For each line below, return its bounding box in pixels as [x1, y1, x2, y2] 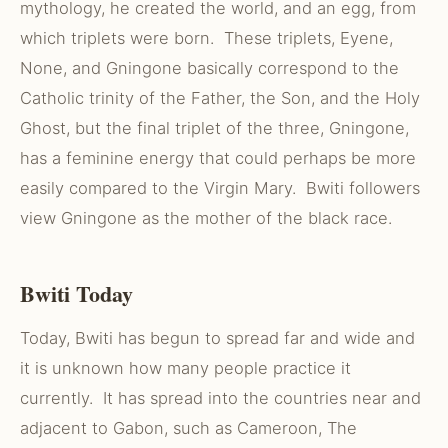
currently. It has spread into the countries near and [20, 388, 421, 408]
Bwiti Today [20, 277, 133, 310]
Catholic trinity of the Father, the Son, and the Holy [20, 88, 420, 108]
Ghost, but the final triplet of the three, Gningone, [20, 118, 409, 138]
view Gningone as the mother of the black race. [20, 208, 392, 228]
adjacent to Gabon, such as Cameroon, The [20, 418, 357, 438]
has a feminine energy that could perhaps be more [20, 148, 416, 168]
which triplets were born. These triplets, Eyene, [20, 28, 393, 48]
